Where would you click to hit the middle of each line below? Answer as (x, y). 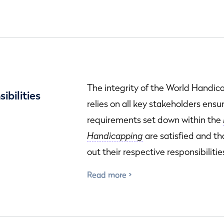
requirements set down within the (155, 120)
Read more (107, 174)
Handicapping (115, 136)
